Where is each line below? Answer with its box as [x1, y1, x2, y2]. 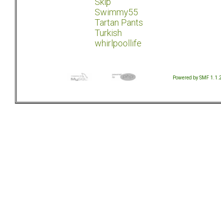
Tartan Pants [95, 17, 143, 28]
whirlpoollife [95, 38, 142, 49]
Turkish [95, 28, 122, 38]
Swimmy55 [95, 7, 138, 18]
